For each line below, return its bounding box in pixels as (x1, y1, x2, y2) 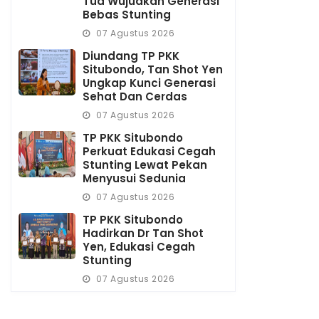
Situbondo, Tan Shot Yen (83, 61, 224, 77)
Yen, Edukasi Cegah (83, 239, 196, 254)
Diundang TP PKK (83, 48, 180, 63)
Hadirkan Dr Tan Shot (83, 225, 204, 241)
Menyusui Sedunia (83, 170, 187, 186)
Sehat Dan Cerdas (83, 88, 188, 104)
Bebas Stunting (83, 6, 172, 22)
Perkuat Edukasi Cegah (83, 143, 216, 159)
